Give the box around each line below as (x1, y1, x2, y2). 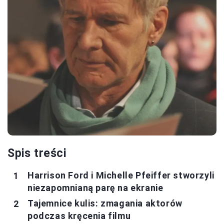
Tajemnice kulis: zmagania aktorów (27, 198, 182, 209)
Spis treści (7, 146, 66, 160)
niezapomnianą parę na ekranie (27, 182, 163, 193)
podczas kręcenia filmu (27, 210, 131, 221)
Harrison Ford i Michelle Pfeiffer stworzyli (27, 170, 214, 181)
